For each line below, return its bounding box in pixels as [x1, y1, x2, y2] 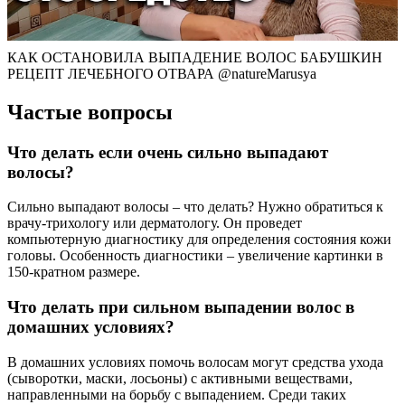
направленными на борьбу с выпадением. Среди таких [7, 386, 346, 402]
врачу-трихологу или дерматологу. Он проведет [7, 215, 302, 231]
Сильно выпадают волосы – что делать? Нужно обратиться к [7, 199, 383, 215]
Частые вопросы [7, 99, 173, 124]
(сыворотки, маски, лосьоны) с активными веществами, [7, 370, 353, 386]
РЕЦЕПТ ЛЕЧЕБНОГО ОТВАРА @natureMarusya [7, 65, 316, 81]
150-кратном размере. [7, 264, 140, 280]
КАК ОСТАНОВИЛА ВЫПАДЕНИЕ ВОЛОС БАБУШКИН [7, 49, 382, 65]
